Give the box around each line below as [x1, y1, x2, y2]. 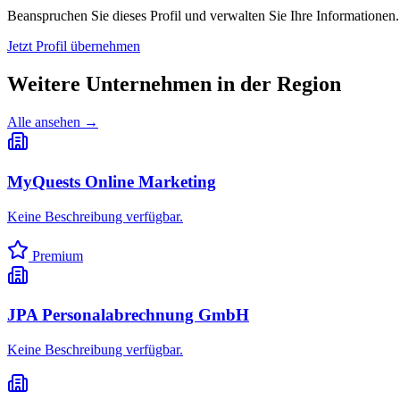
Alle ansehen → [7, 114, 98, 130]
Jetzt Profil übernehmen [7, 38, 140, 54]
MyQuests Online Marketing [7, 171, 216, 191]
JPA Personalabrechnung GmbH [7, 305, 249, 325]
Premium [29, 247, 83, 263]
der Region [240, 72, 341, 96]
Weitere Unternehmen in [7, 72, 240, 96]
